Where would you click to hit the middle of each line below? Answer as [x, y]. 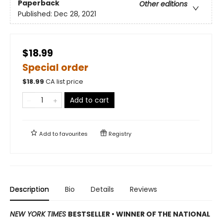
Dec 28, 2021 [75, 14]
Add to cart [89, 100]
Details [102, 189]
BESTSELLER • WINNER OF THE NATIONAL [139, 214]
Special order [55, 67]
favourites [74, 134]
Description [29, 189]
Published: [36, 14]
